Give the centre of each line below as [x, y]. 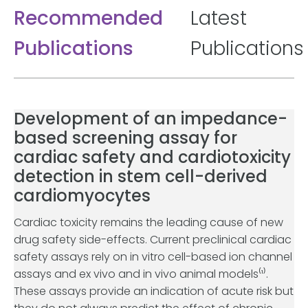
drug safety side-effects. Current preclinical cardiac [153, 240]
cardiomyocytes [82, 196]
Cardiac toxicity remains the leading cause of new [148, 222]
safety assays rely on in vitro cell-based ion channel [153, 257]
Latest [219, 18]
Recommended [88, 18]
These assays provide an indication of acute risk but [154, 291]
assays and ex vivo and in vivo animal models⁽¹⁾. [141, 274]
